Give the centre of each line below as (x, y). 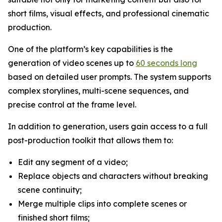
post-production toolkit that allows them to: (90, 140)
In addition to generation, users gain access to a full (108, 126)
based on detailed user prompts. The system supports (110, 77)
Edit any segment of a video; (73, 162)
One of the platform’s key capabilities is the (90, 49)
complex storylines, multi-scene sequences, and (98, 91)
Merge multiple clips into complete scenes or (102, 204)
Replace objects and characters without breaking (113, 176)
